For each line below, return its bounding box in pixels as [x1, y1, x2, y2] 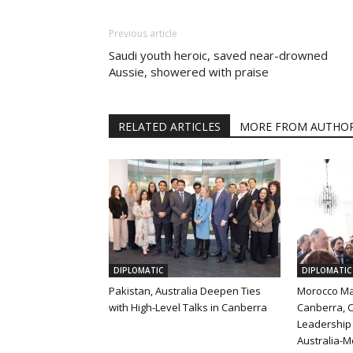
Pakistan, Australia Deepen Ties [109, 284, 261, 299]
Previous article [109, 27, 177, 41]
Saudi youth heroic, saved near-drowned [109, 47, 328, 64]
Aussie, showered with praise [109, 64, 269, 80]
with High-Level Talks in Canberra [109, 300, 267, 315]
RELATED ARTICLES [118, 119, 221, 135]
